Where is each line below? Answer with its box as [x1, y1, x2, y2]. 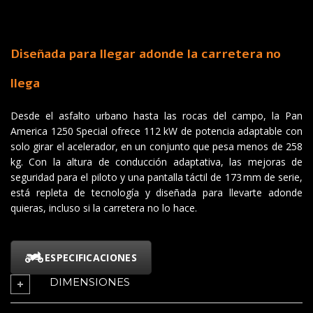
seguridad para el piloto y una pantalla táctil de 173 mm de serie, [10, 170, 303, 184]
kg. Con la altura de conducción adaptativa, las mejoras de [10, 154, 303, 168]
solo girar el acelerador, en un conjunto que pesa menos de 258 [10, 139, 303, 153]
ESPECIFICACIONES [45, 250, 137, 264]
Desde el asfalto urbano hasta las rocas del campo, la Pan [10, 108, 303, 122]
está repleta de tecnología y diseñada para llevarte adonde [10, 185, 303, 199]
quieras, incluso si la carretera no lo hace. [10, 201, 197, 214]
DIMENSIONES [50, 275, 130, 289]
